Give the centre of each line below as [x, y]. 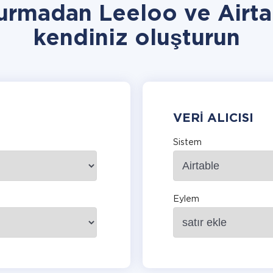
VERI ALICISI [213, 118]
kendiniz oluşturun [136, 39]
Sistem [187, 143]
